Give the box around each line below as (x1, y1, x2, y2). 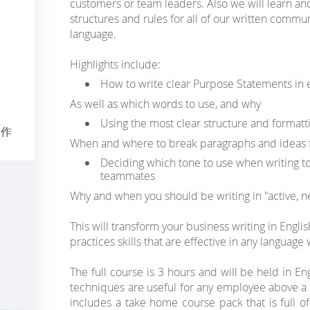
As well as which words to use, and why (70, 96, 262, 111)
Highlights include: (70, 57, 161, 72)
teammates (100, 168, 155, 183)
